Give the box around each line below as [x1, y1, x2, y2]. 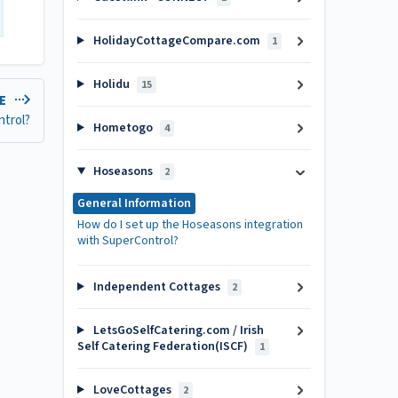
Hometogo [90, 119, 155, 137]
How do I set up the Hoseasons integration [77, 216, 303, 234]
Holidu [90, 76, 132, 93]
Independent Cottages [90, 278, 223, 296]
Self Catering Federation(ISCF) [77, 338, 251, 355]
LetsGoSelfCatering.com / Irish [90, 322, 264, 339]
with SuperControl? [77, 232, 179, 250]
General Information [77, 195, 191, 212]
